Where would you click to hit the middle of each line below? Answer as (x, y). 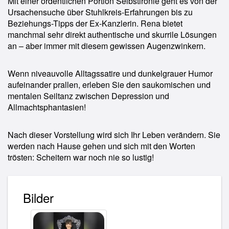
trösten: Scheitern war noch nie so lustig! (81, 157)
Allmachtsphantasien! (47, 107)
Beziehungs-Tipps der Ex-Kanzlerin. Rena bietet (95, 23)
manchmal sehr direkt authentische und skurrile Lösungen (112, 34)
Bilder (38, 197)
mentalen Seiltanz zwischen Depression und (88, 96)
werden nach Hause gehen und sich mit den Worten (101, 146)
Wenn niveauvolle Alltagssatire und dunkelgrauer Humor (110, 73)
